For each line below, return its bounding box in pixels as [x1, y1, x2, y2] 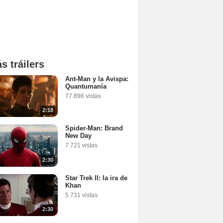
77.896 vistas [65, 93, 101, 100]
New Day [65, 132, 92, 140]
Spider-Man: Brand [65, 124, 123, 132]
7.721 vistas [65, 142, 98, 149]
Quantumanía [65, 83, 107, 90]
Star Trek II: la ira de [65, 174, 127, 182]
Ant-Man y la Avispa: [65, 75, 128, 83]
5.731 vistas [65, 191, 98, 199]
